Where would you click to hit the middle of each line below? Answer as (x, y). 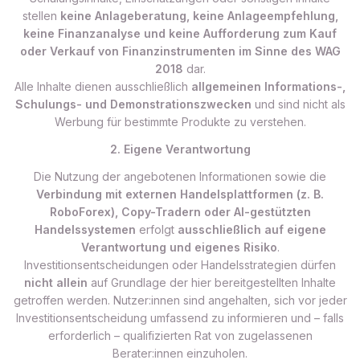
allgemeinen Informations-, (268, 86)
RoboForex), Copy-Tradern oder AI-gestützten (180, 212)
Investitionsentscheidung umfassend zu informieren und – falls (180, 318)
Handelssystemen (85, 229)
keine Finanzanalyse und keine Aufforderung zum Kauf (180, 33)
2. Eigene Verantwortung (180, 149)
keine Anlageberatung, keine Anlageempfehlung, (199, 16)
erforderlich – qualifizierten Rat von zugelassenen (180, 335)
